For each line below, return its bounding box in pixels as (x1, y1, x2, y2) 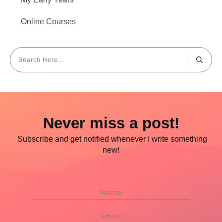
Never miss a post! (43, 114, 179, 132)
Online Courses (21, 17, 76, 26)
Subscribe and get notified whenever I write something (15, 135, 207, 144)
